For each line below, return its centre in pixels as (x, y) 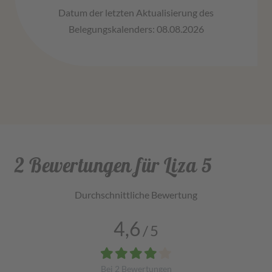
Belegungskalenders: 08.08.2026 (136, 29)
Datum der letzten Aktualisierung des (136, 12)
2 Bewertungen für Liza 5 (113, 165)
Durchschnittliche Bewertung (136, 194)
